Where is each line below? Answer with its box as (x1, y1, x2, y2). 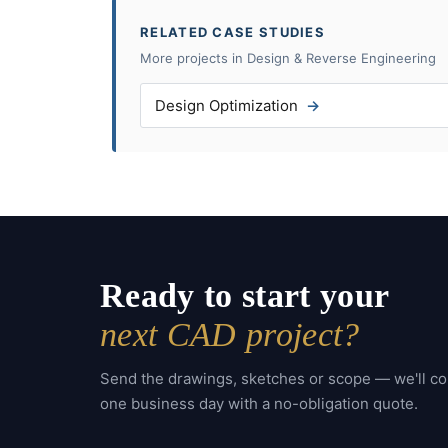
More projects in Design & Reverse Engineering (140, 50, 436, 67)
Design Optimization (155, 96, 298, 116)
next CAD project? (100, 316, 360, 354)
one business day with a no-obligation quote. (100, 394, 418, 414)
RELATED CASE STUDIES (140, 24, 325, 41)
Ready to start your (100, 277, 390, 315)
